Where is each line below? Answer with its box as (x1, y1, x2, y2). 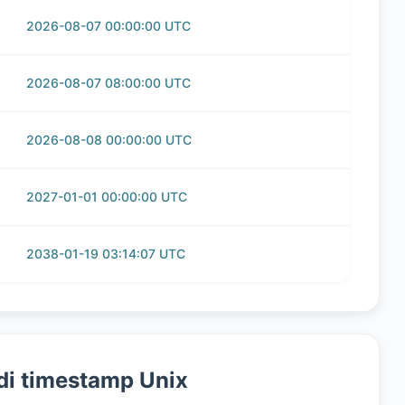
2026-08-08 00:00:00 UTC (26, 132, 192, 147)
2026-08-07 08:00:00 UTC (26, 75, 191, 90)
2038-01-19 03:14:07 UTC (26, 246, 185, 261)
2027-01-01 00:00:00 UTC (26, 189, 187, 204)
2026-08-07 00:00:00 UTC (26, 18, 191, 33)
